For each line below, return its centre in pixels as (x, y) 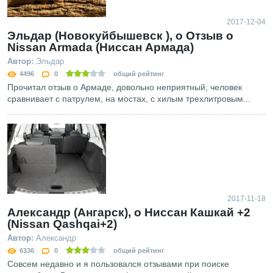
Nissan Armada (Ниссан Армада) (101, 47)
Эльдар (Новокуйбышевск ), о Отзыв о (120, 35)
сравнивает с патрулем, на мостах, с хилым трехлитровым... (129, 98)
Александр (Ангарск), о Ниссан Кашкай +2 (129, 213)
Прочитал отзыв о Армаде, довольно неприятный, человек (125, 87)
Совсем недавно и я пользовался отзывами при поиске (118, 264)
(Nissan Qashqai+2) (62, 224)
